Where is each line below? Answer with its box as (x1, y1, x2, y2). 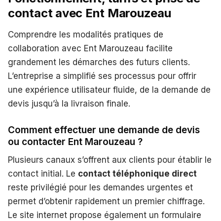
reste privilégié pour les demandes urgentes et (8, 183, 193, 193)
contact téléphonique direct (78, 169, 197, 179)
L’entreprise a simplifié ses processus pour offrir (8, 71, 196, 81)
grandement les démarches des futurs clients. (8, 57, 190, 68)
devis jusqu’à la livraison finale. (8, 99, 130, 109)
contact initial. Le (8, 169, 78, 179)
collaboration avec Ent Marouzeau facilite (8, 43, 173, 54)
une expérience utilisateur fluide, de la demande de (8, 85, 211, 95)
